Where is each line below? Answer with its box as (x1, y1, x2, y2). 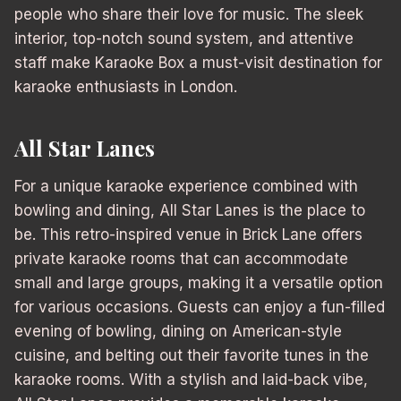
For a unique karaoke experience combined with (14, 177, 358, 196)
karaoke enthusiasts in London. (14, 78, 237, 97)
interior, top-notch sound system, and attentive (14, 30, 354, 48)
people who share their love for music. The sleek (14, 5, 363, 24)
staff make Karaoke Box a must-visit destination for (14, 54, 382, 73)
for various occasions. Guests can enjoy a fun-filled (14, 298, 385, 317)
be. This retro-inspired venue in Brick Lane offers (14, 226, 363, 244)
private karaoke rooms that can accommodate (14, 250, 348, 269)
